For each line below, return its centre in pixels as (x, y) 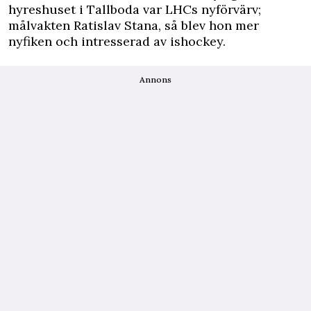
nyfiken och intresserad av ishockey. (117, 41)
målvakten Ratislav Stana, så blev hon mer (134, 25)
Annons (155, 79)
